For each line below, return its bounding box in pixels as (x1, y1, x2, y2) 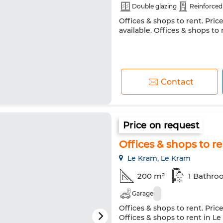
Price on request (123, 120, 199, 131)
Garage (132, 190, 153, 197)
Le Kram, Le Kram (125, 154, 191, 163)
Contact (160, 77, 194, 87)
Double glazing (132, 2, 177, 10)
